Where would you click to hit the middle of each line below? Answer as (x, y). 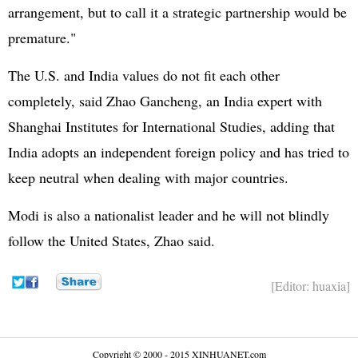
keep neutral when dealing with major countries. (148, 177)
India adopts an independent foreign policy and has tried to (179, 152)
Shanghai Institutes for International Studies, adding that (171, 126)
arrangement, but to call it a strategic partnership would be (177, 12)
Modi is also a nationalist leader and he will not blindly (169, 215)
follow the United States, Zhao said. (111, 241)
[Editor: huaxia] (310, 286)
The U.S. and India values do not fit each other (144, 75)
